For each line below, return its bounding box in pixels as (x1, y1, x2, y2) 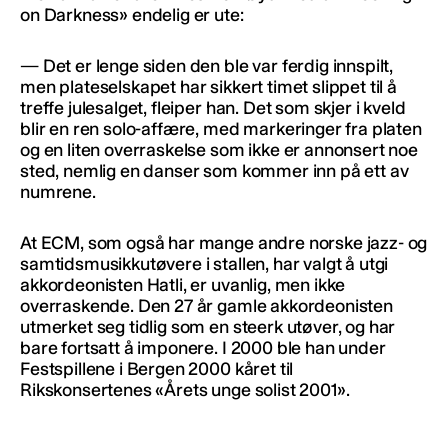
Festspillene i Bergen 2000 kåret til (20, 357, 294, 380)
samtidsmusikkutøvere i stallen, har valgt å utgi (20, 252, 389, 275)
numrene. (20, 180, 96, 203)
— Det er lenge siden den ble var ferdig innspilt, (20, 54, 394, 77)
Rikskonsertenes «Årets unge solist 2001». (20, 378, 350, 401)
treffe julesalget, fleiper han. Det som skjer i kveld (20, 96, 406, 119)
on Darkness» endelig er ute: (20, 3, 244, 26)
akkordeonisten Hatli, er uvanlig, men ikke (20, 273, 346, 296)
